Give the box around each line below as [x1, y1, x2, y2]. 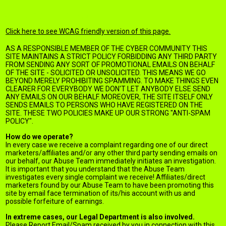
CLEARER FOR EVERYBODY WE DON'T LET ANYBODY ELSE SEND [6, 85, 211, 93]
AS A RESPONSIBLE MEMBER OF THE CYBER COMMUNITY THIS [6, 44, 208, 52]
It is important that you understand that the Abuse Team [6, 165, 185, 173]
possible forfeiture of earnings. [6, 197, 104, 205]
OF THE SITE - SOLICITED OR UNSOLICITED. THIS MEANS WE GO [6, 69, 206, 77]
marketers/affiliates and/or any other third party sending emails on [6, 149, 218, 157]
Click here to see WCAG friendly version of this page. [6, 27, 171, 35]
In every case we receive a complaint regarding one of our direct [6, 141, 208, 149]
